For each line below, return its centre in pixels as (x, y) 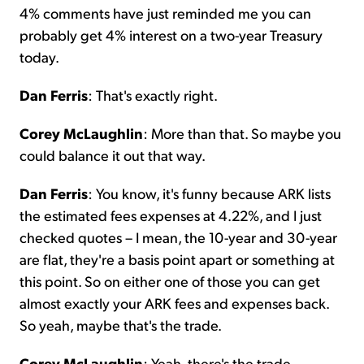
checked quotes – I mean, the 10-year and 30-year (178, 236)
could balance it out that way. (113, 154)
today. (39, 56)
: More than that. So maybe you (242, 132)
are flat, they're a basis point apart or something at (177, 258)
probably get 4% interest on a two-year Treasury (171, 34)
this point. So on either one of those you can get (170, 280)
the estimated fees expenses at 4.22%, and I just (171, 214)
